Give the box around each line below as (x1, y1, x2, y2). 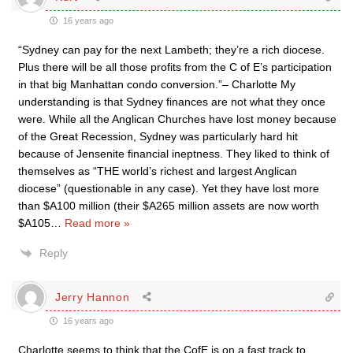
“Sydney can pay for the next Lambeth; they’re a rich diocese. (18, 43, 325, 57)
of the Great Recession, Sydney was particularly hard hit (18, 130, 298, 143)
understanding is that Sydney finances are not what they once (18, 95, 325, 109)
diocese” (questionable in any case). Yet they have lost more (18, 182, 319, 195)
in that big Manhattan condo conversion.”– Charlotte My (18, 78, 295, 91)
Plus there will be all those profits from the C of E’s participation (18, 61, 332, 74)
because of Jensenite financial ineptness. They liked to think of (18, 147, 329, 161)
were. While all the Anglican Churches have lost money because (18, 113, 336, 126)
